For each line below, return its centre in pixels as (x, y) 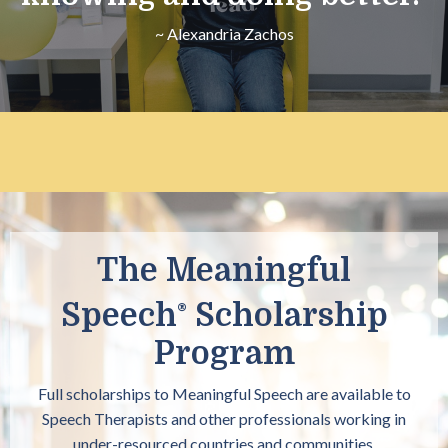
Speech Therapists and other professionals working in (224, 419)
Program (224, 354)
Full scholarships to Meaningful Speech (170, 394)
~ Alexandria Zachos (224, 33)
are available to (358, 394)
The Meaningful (224, 270)
